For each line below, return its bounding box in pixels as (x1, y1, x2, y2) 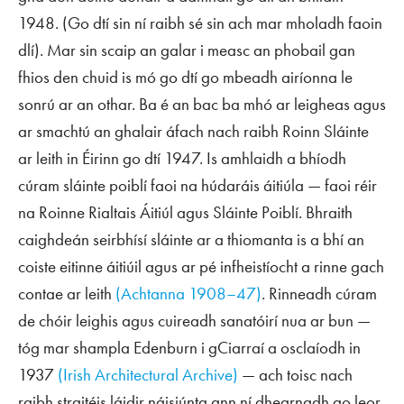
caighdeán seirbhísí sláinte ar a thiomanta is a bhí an (18, 228, 364, 251)
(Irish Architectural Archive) (58, 363, 238, 386)
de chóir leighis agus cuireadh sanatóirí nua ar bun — (18, 309, 371, 332)
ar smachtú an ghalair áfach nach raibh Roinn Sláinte (18, 120, 369, 142)
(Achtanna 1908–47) (115, 282, 262, 305)
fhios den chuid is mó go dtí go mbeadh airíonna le (18, 66, 353, 88)
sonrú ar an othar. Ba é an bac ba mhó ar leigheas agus (18, 93, 386, 115)
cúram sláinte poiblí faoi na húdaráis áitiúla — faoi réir (18, 174, 377, 197)
